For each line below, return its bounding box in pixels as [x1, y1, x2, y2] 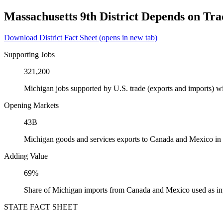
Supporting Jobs [4, 50, 55, 59]
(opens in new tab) [97, 33, 157, 42]
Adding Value [4, 151, 48, 160]
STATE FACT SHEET [4, 202, 78, 211]
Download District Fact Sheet [4, 33, 97, 42]
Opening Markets [4, 101, 59, 110]
